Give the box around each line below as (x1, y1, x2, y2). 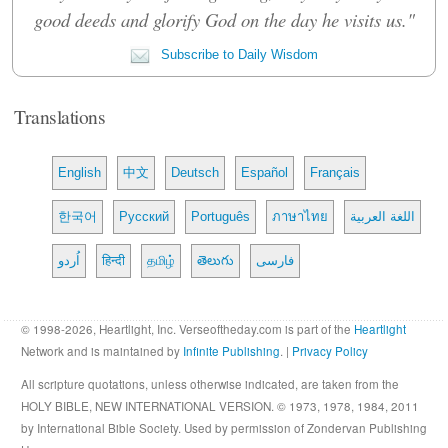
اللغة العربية (350, 208, 416, 224)
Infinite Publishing (183, 342, 281, 359)
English (58, 164, 102, 180)
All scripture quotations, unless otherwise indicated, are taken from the (21, 375, 400, 392)
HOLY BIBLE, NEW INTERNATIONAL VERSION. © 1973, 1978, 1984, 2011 (21, 397, 420, 414)
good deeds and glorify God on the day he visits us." (33, 6, 415, 32)
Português (191, 208, 251, 224)
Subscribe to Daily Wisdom (157, 46, 318, 62)
